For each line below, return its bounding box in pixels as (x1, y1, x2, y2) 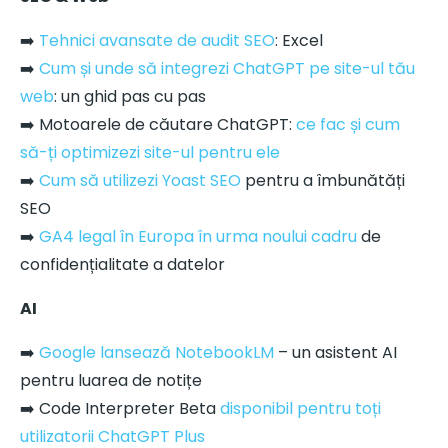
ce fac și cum (296, 112, 400, 136)
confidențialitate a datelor (20, 252, 225, 276)
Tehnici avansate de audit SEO (39, 28, 275, 52)
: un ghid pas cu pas (54, 84, 206, 108)
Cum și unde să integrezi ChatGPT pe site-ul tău (39, 56, 415, 80)
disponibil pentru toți (220, 396, 381, 420)
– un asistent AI (274, 340, 397, 364)
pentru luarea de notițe (20, 368, 202, 392)
